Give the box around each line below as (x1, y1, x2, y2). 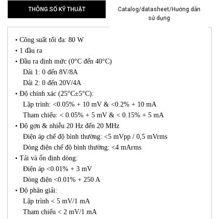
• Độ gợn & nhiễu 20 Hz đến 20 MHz (15, 122, 119, 130)
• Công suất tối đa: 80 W (15, 36, 84, 44)
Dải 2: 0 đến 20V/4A (15, 79, 81, 87)
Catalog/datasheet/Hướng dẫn (117, 6, 200, 13)
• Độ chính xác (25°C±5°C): (15, 90, 94, 98)
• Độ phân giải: (15, 187, 57, 195)
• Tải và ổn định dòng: (15, 154, 78, 162)
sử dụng (148, 15, 170, 22)
